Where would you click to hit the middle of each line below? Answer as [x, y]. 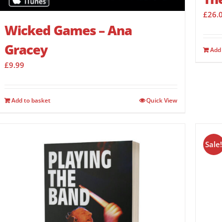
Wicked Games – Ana [68, 30]
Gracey [26, 49]
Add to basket [31, 100]
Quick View [162, 100]
